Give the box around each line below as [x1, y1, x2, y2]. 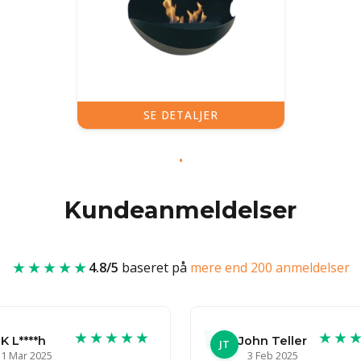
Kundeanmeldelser [64, 195, 297, 224]
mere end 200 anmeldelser [189, 258, 350, 276]
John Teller [239, 333, 307, 348]
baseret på [118, 258, 190, 276]
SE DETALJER [143, 106, 218, 122]
